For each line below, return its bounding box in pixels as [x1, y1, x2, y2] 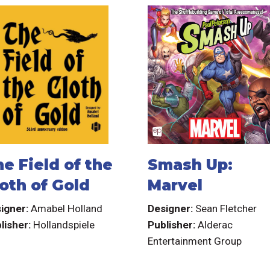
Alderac [198, 218, 233, 231]
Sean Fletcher [195, 202, 257, 215]
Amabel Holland [31, 202, 103, 215]
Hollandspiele [33, 218, 95, 231]
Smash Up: [148, 155, 233, 174]
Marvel [148, 176, 203, 195]
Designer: [148, 202, 196, 215]
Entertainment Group [148, 234, 242, 247]
